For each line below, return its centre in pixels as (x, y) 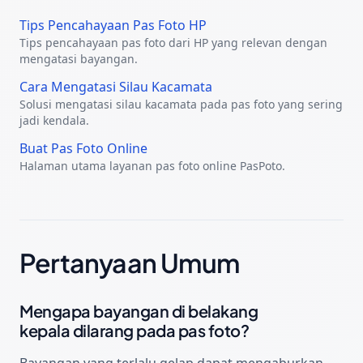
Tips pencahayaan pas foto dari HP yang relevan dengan (173, 42)
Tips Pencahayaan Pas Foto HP (113, 25)
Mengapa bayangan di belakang (139, 310)
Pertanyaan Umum (129, 262)
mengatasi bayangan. (79, 58)
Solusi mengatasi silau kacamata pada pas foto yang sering (181, 104)
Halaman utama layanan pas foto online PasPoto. (152, 165)
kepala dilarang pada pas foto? (134, 330)
